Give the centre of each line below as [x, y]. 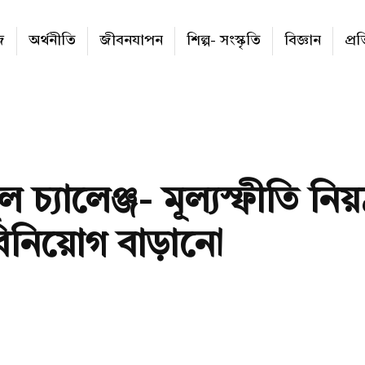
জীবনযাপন [131, 41]
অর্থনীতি [52, 41]
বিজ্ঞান [303, 41]
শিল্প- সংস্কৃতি [224, 41]
